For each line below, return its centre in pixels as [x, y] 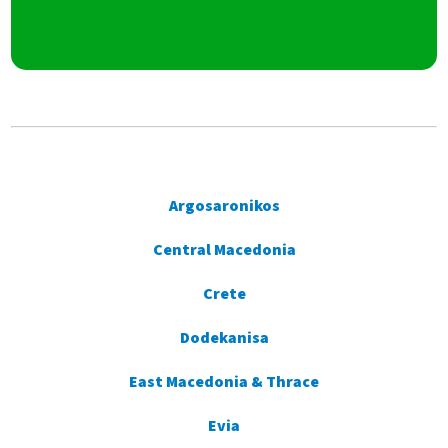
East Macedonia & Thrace [224, 382]
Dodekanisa [224, 338]
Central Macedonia [224, 250]
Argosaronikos [224, 206]
